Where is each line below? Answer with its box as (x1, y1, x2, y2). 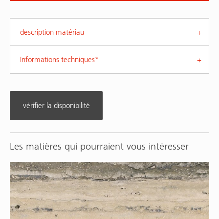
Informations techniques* (20, 55, 99, 65)
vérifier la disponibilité (22, 101, 90, 110)
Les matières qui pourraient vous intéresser (10, 140, 189, 153)
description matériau (20, 27, 84, 37)
